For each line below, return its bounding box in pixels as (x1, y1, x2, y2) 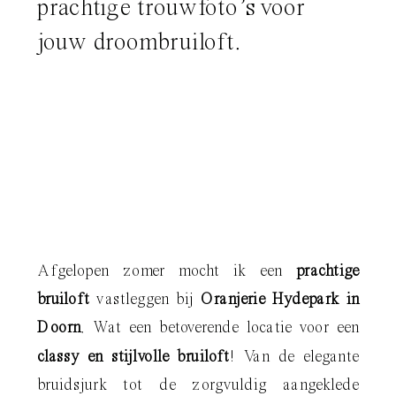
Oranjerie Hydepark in (200, 291, 359, 308)
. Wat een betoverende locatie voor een (80, 320, 359, 337)
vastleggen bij (89, 291, 201, 308)
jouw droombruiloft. (37, 30, 240, 56)
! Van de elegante (229, 348, 359, 365)
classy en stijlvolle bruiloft (37, 348, 230, 365)
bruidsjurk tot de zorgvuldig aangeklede (37, 377, 359, 393)
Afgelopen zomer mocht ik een (37, 263, 296, 279)
